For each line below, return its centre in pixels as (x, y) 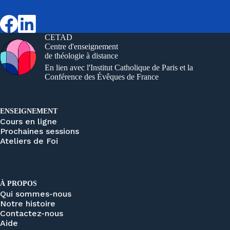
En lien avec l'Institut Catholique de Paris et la (119, 67)
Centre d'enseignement (81, 46)
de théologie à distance (81, 55)
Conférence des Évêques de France (101, 76)
